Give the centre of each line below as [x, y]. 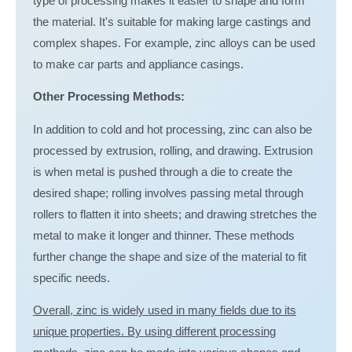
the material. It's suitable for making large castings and [171, 22]
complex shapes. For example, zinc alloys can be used [174, 43]
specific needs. [71, 278]
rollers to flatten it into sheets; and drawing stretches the [174, 214]
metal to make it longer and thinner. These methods [163, 235]
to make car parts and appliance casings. [138, 64]
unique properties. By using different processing [154, 332]
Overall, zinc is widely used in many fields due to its [164, 311]
